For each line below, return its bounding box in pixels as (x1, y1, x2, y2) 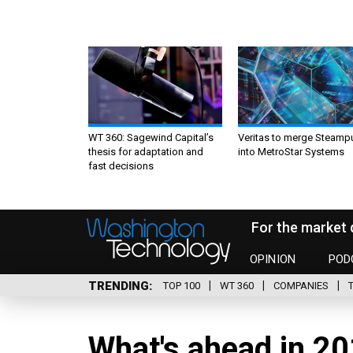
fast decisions (88, 159, 154, 172)
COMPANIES (273, 280, 329, 292)
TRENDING (88, 278, 149, 293)
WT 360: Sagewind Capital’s (88, 131, 214, 143)
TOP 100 (163, 280, 200, 292)
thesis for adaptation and (88, 145, 203, 158)
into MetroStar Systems (238, 145, 344, 158)
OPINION (250, 252, 296, 267)
